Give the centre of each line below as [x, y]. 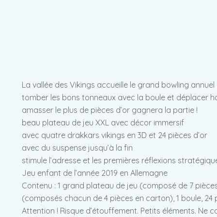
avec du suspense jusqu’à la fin [77, 148]
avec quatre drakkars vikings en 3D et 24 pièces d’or [115, 135]
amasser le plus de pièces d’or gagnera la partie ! [110, 110]
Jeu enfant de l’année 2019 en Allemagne [95, 173]
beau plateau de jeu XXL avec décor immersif [103, 123]
